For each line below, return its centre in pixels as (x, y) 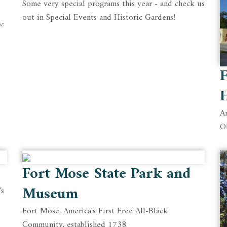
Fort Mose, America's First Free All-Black (95, 211)
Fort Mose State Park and (106, 174)
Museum (50, 194)
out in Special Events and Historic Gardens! (99, 18)
